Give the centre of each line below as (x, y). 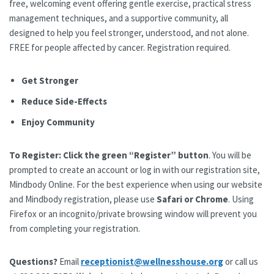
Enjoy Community (58, 122)
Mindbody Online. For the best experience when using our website (136, 184)
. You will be (230, 155)
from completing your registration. (75, 228)
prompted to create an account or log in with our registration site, (135, 169)
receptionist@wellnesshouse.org (152, 261)
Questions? (33, 261)
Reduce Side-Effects (64, 101)
